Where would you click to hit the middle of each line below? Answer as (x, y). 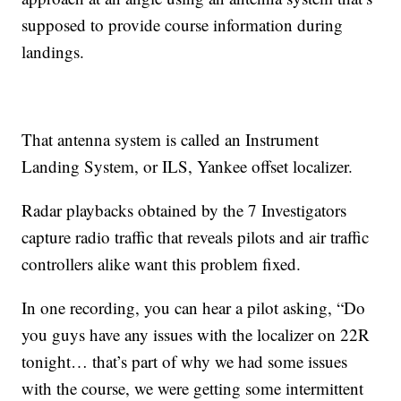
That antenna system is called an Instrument (171, 140)
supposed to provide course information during (183, 25)
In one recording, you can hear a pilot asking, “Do (194, 308)
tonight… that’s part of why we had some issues (185, 362)
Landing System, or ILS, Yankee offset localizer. (188, 166)
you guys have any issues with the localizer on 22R (196, 335)
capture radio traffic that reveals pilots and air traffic (196, 237)
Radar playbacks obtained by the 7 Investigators (184, 210)
